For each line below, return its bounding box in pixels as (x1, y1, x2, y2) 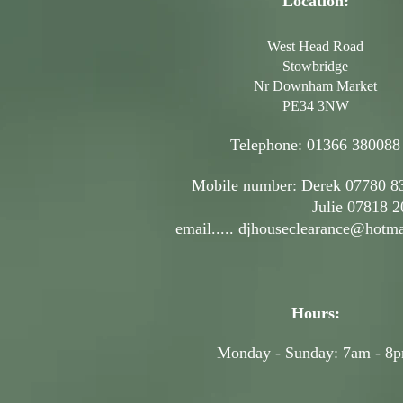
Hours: (291, 304, 340, 322)
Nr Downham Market (254, 78, 377, 94)
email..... (175, 219, 238, 237)
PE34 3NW (282, 98, 349, 113)
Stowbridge (282, 58, 348, 74)
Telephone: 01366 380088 (230, 136, 400, 154)
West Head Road (267, 39, 363, 54)
